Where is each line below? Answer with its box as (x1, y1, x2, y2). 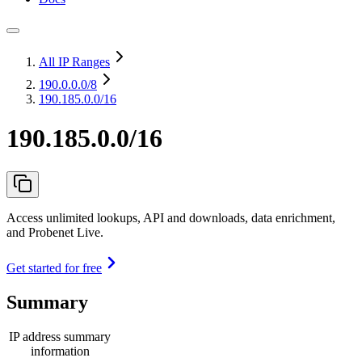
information (30, 343, 90, 358)
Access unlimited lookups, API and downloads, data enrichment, (6, 210, 335, 225)
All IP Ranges (39, 55, 110, 69)
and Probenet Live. (6, 225, 103, 239)
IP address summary (9, 329, 111, 343)
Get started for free (6, 260, 102, 275)
